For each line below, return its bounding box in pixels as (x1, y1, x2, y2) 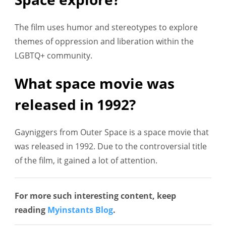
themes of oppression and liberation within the (15, 36, 194, 47)
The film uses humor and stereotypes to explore (15, 22, 198, 33)
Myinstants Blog (47, 204, 113, 216)
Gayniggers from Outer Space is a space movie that (15, 127, 209, 138)
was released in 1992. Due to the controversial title (15, 141, 207, 152)
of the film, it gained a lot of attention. (15, 155, 157, 166)
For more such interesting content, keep (15, 190, 176, 202)
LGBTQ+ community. (15, 50, 92, 62)
